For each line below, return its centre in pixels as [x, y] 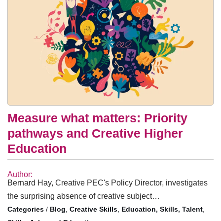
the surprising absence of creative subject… [84, 196]
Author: [20, 175]
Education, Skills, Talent [162, 209]
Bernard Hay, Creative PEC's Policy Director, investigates [108, 183]
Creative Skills [93, 209]
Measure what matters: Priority [97, 118]
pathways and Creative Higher [95, 133]
